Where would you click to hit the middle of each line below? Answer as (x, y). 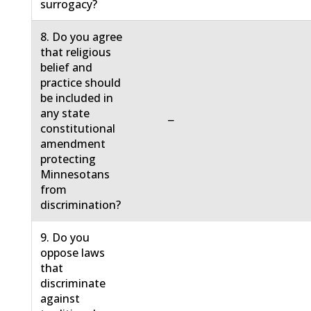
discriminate (73, 284)
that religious (76, 52)
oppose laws (73, 253)
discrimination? (81, 205)
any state (65, 114)
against (60, 299)
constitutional (78, 129)
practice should (81, 83)
